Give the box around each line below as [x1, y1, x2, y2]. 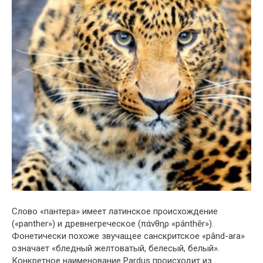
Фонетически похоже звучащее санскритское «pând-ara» [12, 230, 245, 241]
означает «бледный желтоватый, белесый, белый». [12, 242, 220, 254]
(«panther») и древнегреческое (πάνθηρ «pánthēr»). [12, 218, 214, 229]
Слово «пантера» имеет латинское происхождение [12, 205, 218, 217]
